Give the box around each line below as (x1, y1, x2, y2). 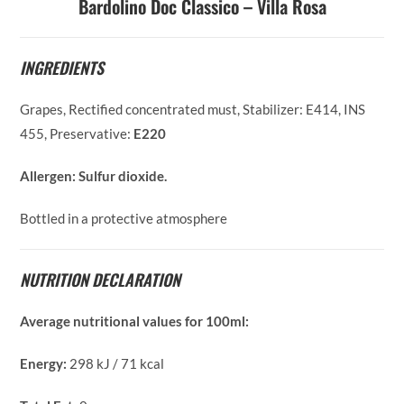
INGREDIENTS (20, 56, 105, 80)
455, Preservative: (20, 125, 134, 142)
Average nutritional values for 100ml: (20, 313, 250, 330)
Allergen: (20, 168, 77, 185)
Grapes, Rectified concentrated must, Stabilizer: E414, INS (20, 101, 366, 118)
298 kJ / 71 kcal (69, 355, 165, 372)
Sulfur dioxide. (78, 168, 168, 185)
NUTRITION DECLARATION (20, 268, 181, 292)
